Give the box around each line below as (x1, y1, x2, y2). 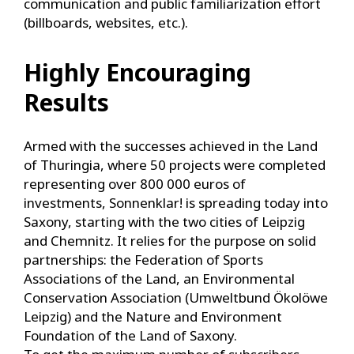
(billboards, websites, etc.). (24, 13, 188, 32)
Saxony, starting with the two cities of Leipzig (24, 212, 305, 231)
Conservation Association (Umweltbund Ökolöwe (24, 288, 328, 307)
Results (24, 85, 109, 119)
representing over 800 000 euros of (24, 174, 246, 193)
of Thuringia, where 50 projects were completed (24, 155, 326, 174)
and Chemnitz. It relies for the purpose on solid (24, 231, 316, 250)
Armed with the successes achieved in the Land (24, 136, 318, 155)
